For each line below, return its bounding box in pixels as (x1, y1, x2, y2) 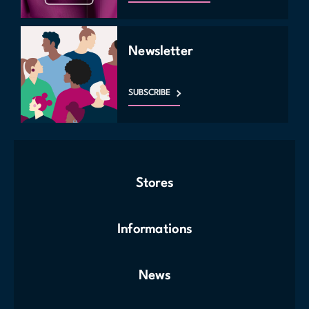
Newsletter (128, 46, 193, 58)
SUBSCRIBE (128, 89, 170, 97)
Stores (135, 177, 174, 190)
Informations (117, 223, 192, 236)
